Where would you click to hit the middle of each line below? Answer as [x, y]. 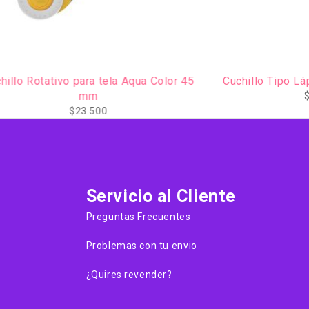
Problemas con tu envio [141, 246]
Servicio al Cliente [161, 197]
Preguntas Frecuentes [138, 217]
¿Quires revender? [129, 275]
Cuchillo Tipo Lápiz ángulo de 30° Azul [198, 81]
